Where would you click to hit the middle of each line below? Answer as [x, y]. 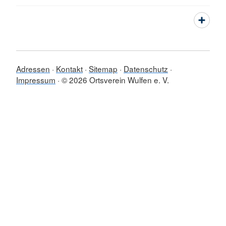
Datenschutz [146, 69]
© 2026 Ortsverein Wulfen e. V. [115, 80]
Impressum [36, 80]
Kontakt [69, 69]
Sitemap [103, 69]
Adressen [33, 69]
